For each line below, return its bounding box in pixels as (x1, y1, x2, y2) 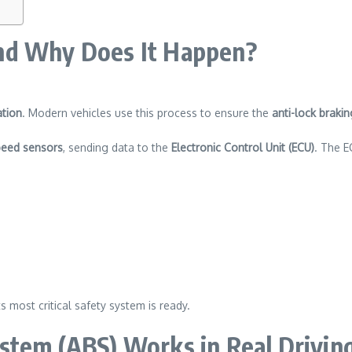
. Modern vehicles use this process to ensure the (22, 106, 272, 119)
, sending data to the (63, 141, 171, 154)
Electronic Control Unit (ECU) (171, 141, 314, 154)
